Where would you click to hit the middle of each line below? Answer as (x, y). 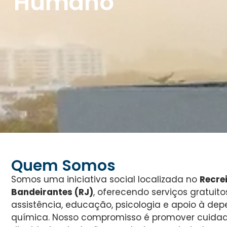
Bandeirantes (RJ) (52, 192)
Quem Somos (63, 166)
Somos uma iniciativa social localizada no (105, 179)
